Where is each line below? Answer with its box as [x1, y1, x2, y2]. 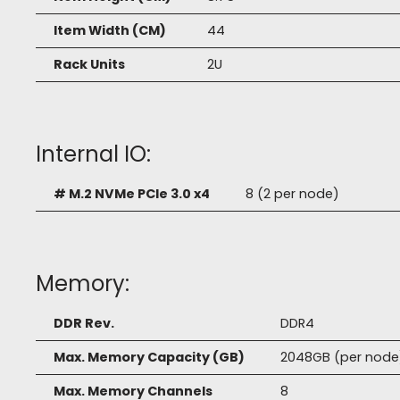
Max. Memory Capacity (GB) [54, 348, 245, 367]
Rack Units [54, 55, 125, 74]
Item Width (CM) [54, 21, 166, 40]
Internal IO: [36, 139, 151, 170]
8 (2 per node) [246, 185, 339, 204]
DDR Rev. [54, 314, 114, 333]
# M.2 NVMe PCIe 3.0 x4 [54, 185, 210, 204]
